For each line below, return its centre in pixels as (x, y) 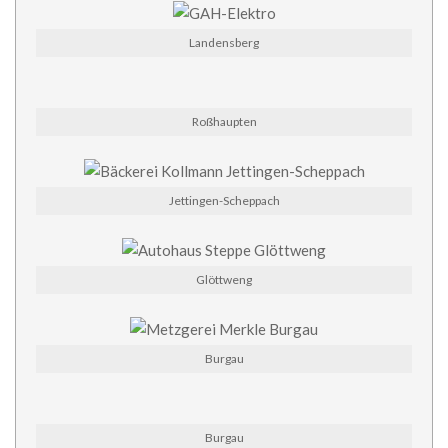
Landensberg (224, 43)
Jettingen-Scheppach (224, 201)
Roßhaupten (224, 122)
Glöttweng (224, 280)
